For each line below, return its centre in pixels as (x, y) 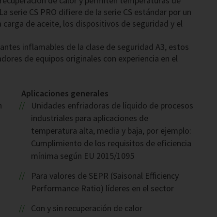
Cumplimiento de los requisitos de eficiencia (111, 143)
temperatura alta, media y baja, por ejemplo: (111, 131)
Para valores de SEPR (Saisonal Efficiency (105, 176)
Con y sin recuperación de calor (86, 208)
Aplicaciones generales (65, 93)
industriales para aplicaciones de (90, 118)
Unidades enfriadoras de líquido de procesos (112, 106)
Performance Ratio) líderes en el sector (102, 188)
